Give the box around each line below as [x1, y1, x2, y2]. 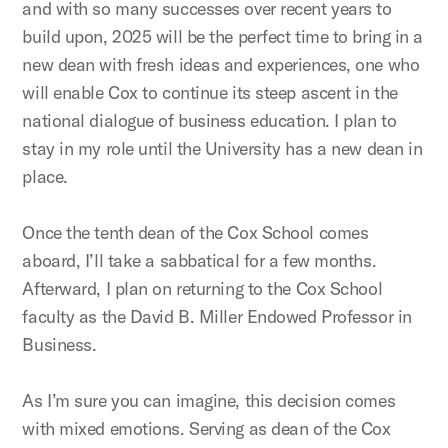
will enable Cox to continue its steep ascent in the [22, 81, 398, 104]
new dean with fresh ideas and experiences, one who [22, 53, 420, 76]
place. [22, 165, 68, 188]
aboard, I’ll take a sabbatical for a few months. [22, 249, 377, 272]
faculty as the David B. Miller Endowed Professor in [22, 305, 412, 328]
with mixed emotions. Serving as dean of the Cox [22, 417, 391, 440]
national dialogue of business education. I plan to [22, 109, 397, 132]
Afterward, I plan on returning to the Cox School [22, 277, 383, 300]
